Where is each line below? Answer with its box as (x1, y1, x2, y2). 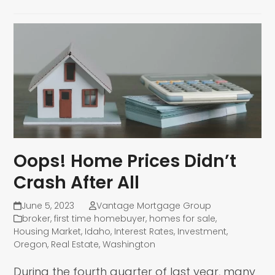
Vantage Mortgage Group (96, 199, 211, 212)
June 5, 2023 (21, 199, 74, 212)
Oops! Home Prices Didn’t (14, 149, 237, 174)
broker (22, 212, 51, 225)
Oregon (14, 238, 48, 251)
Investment (177, 225, 227, 238)
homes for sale (149, 212, 216, 225)
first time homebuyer (54, 212, 146, 225)
